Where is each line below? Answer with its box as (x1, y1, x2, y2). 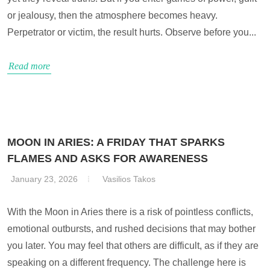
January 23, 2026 (11, 174, 78, 184)
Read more (8, 61, 50, 71)
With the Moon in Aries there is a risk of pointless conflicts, (7, 207, 253, 217)
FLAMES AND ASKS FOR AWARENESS (7, 152, 208, 165)
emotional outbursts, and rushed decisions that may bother (7, 224, 256, 234)
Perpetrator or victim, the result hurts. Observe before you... (7, 27, 256, 37)
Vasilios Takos (102, 174, 155, 184)
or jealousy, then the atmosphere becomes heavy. (7, 10, 218, 20)
